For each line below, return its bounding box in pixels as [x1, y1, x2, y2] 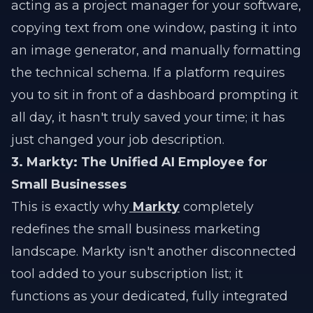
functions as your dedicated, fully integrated [11, 289, 288, 304]
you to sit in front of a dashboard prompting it [11, 87, 298, 103]
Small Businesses [11, 177, 126, 192]
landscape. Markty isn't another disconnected [11, 244, 296, 259]
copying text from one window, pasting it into [11, 20, 297, 36]
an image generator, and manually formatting [11, 43, 301, 58]
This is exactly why [11, 199, 129, 214]
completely [180, 199, 254, 214]
